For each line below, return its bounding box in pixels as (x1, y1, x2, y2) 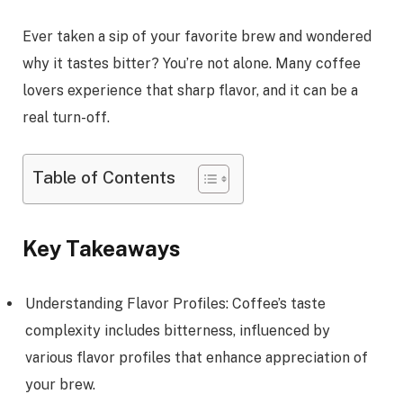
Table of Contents (32, 166, 175, 187)
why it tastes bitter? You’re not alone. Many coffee (22, 55, 361, 72)
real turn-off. (22, 109, 110, 126)
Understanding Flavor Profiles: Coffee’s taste (25, 294, 326, 312)
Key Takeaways (22, 235, 180, 261)
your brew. (25, 375, 95, 393)
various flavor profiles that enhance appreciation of (25, 348, 368, 366)
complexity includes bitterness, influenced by (25, 321, 330, 339)
